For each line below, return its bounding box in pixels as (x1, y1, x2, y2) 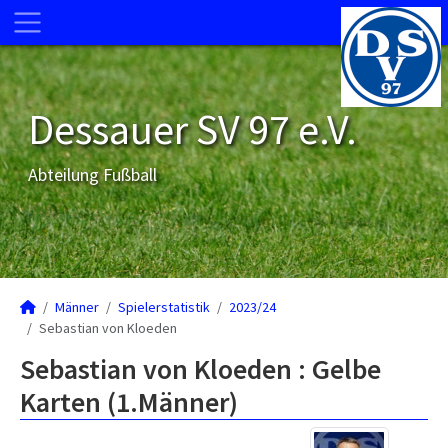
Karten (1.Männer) (20, 384, 238, 420)
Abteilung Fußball (28, 163, 157, 186)
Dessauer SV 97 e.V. (28, 103, 357, 155)
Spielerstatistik (118, 298, 210, 316)
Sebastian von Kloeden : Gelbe (20, 351, 381, 387)
